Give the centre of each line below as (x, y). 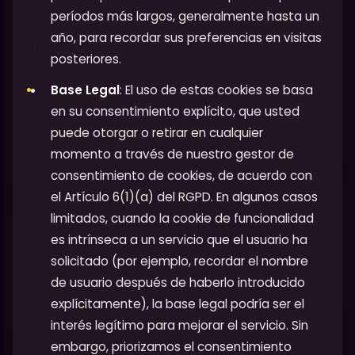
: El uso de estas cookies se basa (216, 90)
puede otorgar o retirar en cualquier (157, 133)
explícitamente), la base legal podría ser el (177, 304)
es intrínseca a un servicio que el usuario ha (179, 240)
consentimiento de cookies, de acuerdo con (181, 176)
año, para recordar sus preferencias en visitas (186, 38)
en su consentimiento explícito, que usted (175, 112)
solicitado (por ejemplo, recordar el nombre (179, 261)
